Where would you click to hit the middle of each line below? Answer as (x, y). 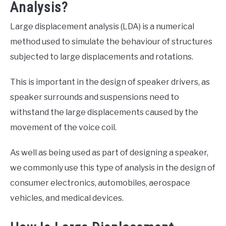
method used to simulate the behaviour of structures (111, 42)
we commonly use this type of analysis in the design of (113, 168)
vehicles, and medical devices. (67, 198)
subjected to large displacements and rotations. (102, 57)
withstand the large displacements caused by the (104, 112)
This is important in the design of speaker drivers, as (110, 82)
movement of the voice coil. (63, 128)
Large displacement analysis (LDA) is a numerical (102, 27)
